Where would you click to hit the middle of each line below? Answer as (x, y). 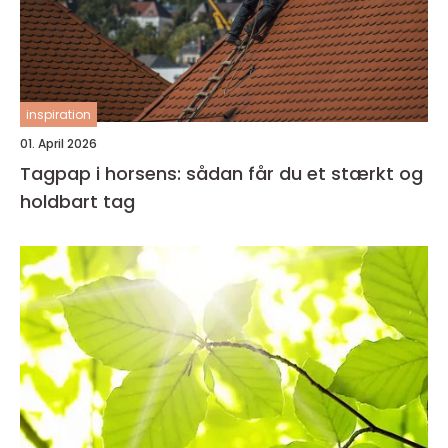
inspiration (58, 114)
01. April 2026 (58, 143)
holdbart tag (77, 201)
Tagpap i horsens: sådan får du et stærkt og (221, 173)
